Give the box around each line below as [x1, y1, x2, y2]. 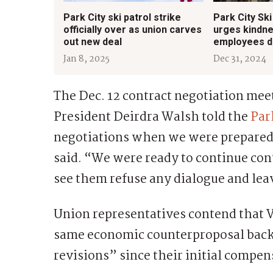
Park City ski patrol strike [63, 11, 181, 23]
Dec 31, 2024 [213, 51, 267, 66]
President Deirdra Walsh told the [54, 107, 250, 127]
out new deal [63, 35, 122, 48]
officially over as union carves [63, 23, 202, 35]
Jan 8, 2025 [63, 51, 110, 66]
